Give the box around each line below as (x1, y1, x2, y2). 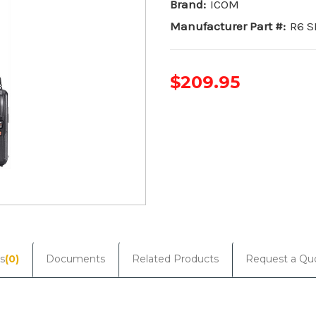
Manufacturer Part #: (170, 18, 286, 33)
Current (170, 95, 212, 108)
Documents (46, 252, 105, 265)
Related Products (132, 252, 219, 265)
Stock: (170, 109, 205, 123)
